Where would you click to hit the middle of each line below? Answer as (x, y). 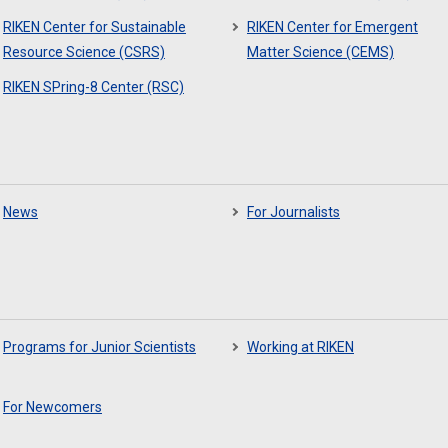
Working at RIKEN (300, 347)
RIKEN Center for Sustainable (94, 27)
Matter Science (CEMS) (320, 52)
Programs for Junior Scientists (99, 347)
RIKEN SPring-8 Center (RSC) (93, 87)
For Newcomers (52, 407)
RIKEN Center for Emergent (332, 27)
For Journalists (293, 212)
